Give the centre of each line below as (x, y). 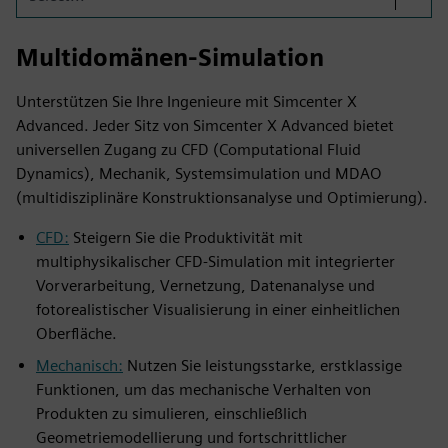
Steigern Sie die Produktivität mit (186, 237)
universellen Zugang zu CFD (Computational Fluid (188, 149)
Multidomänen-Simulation (170, 57)
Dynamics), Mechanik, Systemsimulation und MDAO (199, 173)
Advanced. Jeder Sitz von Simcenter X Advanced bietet (205, 125)
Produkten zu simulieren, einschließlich (171, 413)
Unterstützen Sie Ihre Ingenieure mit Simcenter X (186, 101)
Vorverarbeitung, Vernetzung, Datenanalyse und (205, 285)
